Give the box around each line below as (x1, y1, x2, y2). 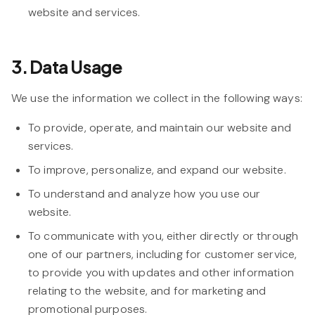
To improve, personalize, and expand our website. (28, 162, 286, 177)
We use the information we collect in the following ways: (11, 91, 302, 105)
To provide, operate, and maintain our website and (28, 120, 291, 135)
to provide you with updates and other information (28, 265, 294, 280)
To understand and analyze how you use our (28, 186, 261, 201)
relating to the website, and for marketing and (28, 283, 266, 298)
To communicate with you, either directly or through (28, 229, 299, 243)
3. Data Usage (11, 56, 122, 77)
